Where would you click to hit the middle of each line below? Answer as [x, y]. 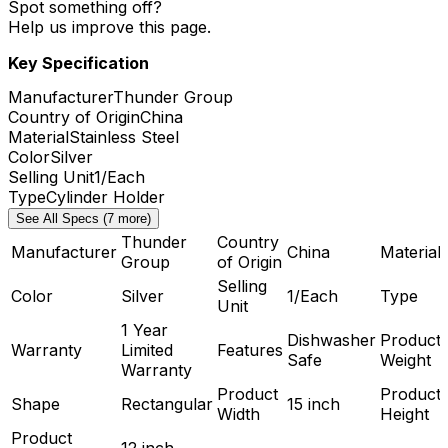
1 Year [144, 329]
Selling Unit [51, 176]
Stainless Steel [124, 136]
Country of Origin [74, 116]
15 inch [313, 403]
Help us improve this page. [109, 27]
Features [250, 349]
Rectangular [167, 403]
